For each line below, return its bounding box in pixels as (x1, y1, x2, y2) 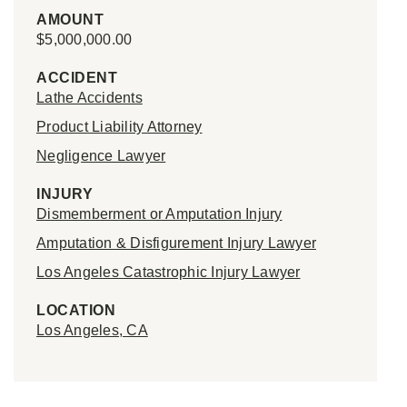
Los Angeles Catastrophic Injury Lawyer (36, 264, 301, 280)
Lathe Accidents (36, 90, 143, 105)
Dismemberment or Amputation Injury (36, 206, 283, 222)
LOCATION (36, 303, 115, 318)
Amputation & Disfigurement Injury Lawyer (36, 235, 316, 251)
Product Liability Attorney (36, 119, 203, 134)
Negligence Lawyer (36, 148, 166, 164)
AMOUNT (36, 12, 104, 27)
